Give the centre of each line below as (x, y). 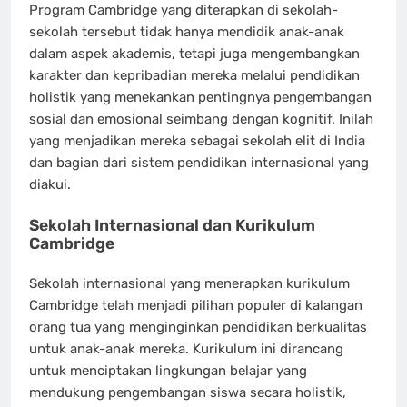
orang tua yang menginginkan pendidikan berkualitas (198, 327)
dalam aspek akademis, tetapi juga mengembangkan (194, 54)
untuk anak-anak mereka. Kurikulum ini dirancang (186, 349)
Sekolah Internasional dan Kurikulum (172, 225)
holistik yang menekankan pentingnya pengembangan (200, 97)
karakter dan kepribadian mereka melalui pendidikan (194, 75)
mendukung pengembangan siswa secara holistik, (188, 392)
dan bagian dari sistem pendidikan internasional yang (199, 163)
